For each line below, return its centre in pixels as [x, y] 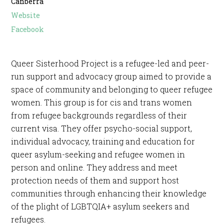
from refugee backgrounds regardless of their [99, 115]
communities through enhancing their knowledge [109, 193]
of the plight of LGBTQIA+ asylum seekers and [100, 206]
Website [26, 15]
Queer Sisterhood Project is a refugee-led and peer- [110, 63]
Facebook [28, 29]
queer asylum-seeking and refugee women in [98, 154]
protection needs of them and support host [95, 180]
